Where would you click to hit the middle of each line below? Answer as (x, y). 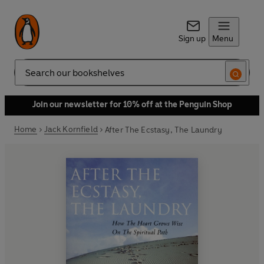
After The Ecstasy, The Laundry (163, 130)
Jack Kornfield (71, 129)
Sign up (192, 39)
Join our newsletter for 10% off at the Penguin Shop (132, 105)
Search (27, 77)
